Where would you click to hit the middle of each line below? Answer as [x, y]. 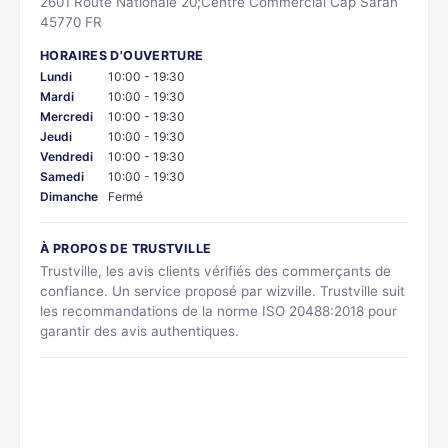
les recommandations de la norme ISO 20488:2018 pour [218, 310]
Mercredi [66, 116]
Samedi [62, 176]
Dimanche [69, 196]
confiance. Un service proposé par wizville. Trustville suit [222, 290]
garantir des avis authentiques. [139, 330]
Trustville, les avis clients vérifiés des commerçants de [215, 270]
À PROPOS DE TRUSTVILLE [126, 248]
